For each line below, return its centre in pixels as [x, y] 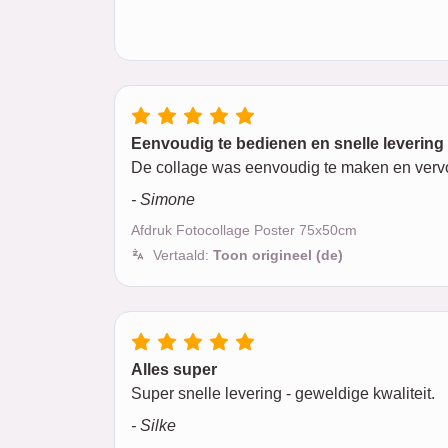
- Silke [153, 425]
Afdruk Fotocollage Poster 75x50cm [244, 230]
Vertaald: [183, 255]
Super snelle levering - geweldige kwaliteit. [283, 393]
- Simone [163, 199]
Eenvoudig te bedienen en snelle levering [287, 143]
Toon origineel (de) [278, 255]
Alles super [174, 369]
